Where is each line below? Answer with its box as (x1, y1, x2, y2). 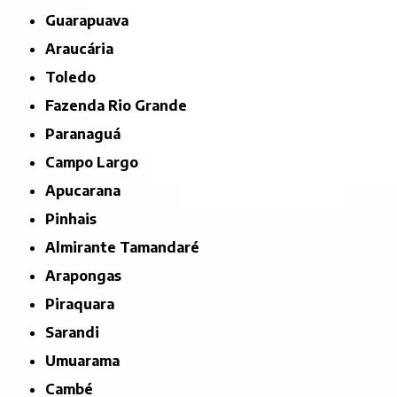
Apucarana (56, 181, 121, 199)
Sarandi (54, 323, 100, 341)
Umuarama (56, 351, 121, 370)
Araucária (56, 39, 114, 58)
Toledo (55, 67, 97, 86)
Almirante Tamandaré (56, 237, 200, 256)
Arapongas (56, 266, 122, 284)
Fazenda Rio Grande (53, 96, 188, 114)
